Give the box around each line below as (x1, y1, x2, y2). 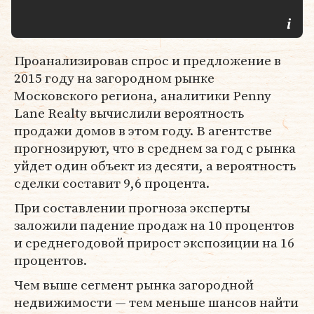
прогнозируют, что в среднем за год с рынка (14, 139, 296, 157)
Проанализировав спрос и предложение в (14, 51, 281, 69)
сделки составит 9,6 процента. (14, 174, 210, 192)
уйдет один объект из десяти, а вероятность (14, 156, 296, 175)
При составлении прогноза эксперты (14, 198, 250, 217)
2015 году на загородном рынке (14, 69, 214, 87)
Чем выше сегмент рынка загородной (14, 275, 254, 294)
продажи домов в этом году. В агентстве (14, 121, 272, 139)
